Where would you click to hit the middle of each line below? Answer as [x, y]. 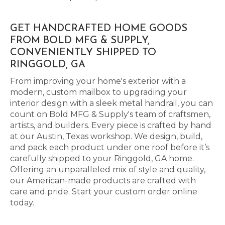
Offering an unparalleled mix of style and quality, [108, 170]
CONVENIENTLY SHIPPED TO [83, 53]
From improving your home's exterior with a [98, 81]
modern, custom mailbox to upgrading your [98, 92]
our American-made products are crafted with [103, 181]
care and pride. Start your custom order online [104, 192]
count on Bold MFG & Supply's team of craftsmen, [110, 114]
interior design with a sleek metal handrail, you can [111, 103]
